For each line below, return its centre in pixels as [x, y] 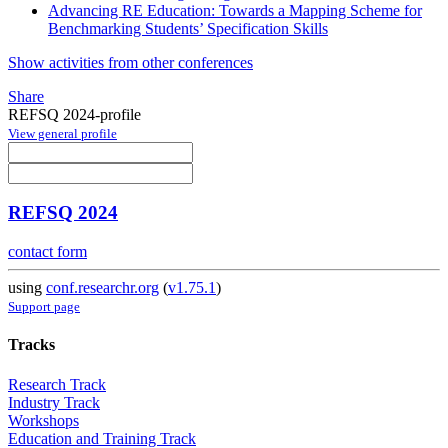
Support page [44, 307]
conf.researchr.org [102, 288]
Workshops [43, 420]
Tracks [31, 345]
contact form [47, 252]
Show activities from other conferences [130, 62]
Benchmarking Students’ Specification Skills [188, 28]
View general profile [62, 133]
